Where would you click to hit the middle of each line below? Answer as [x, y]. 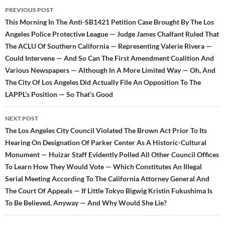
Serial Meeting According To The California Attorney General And [107, 179]
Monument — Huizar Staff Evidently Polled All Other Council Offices [112, 155]
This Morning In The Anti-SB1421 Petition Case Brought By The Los [109, 22]
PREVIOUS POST [29, 10]
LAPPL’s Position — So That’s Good [59, 94]
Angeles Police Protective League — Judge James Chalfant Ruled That [112, 34]
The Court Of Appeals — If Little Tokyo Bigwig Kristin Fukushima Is [109, 191]
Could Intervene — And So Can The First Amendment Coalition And [109, 58]
